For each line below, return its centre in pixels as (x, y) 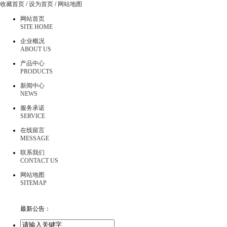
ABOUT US (36, 49)
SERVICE (33, 116)
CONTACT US (39, 161)
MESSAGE (35, 138)
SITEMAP (33, 183)
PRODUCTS (36, 71)
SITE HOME (36, 27)
